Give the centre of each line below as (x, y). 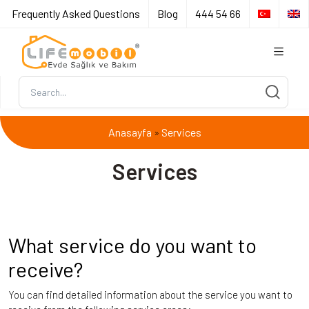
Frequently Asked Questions (76, 13)
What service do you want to (132, 245)
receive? (46, 269)
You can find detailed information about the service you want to (150, 294)
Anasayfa (130, 132)
